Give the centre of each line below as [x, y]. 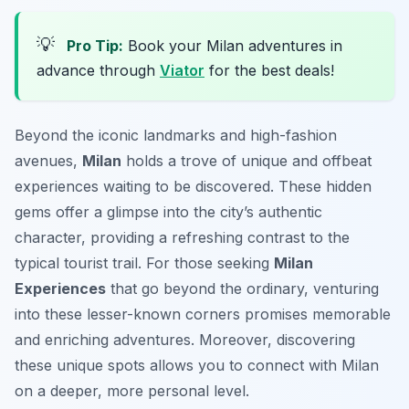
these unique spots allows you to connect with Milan [197, 366]
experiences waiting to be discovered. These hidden [193, 187]
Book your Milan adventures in [233, 46]
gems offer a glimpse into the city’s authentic [168, 212]
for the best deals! [269, 71]
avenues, [48, 161]
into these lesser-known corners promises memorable [203, 315]
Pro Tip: [95, 46]
